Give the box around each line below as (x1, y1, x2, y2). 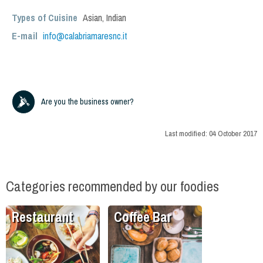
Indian (106, 11, 126, 24)
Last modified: (165, 129, 209, 139)
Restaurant (12, 208, 73, 227)
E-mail (12, 29, 40, 42)
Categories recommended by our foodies (6, 177, 219, 196)
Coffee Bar (114, 208, 172, 227)
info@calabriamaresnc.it (43, 29, 127, 42)
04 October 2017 (209, 129, 257, 139)
